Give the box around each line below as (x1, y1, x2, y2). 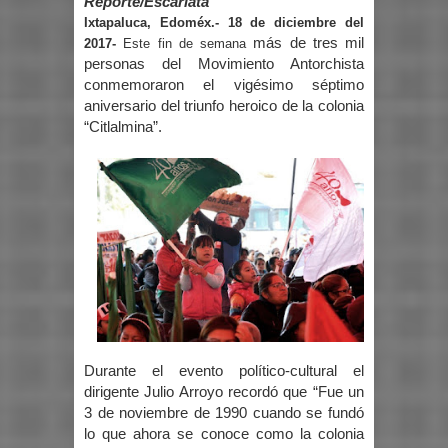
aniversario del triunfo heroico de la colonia (84, 98, 364, 115)
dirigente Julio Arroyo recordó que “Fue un (84, 383, 364, 400)
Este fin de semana (123, 36, 254, 52)
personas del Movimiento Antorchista (84, 56, 364, 73)
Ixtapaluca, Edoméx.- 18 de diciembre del (84, 15, 364, 31)
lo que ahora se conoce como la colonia (84, 425, 364, 442)
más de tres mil (253, 35, 364, 52)
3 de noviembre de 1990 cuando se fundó (84, 404, 364, 421)
